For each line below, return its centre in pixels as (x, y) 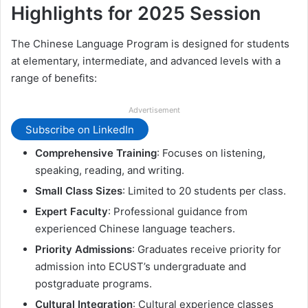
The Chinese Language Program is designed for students (150, 44)
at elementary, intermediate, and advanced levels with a (146, 61)
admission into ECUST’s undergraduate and (141, 267)
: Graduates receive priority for (207, 250)
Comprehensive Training (96, 153)
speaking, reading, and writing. (110, 170)
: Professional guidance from (178, 212)
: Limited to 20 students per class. (204, 191)
